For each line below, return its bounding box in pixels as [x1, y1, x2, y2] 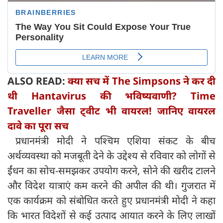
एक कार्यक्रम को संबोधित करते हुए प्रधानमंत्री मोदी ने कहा [7, 194, 216, 208]
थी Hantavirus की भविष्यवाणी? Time [7, 89, 216, 103]
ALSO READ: [7, 74, 68, 88]
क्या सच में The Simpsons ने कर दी [68, 74, 216, 88]
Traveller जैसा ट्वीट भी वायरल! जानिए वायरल [7, 104, 216, 118]
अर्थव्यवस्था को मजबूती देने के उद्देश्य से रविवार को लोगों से [7, 149, 216, 163]
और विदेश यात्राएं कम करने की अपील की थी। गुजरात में [7, 179, 216, 193]
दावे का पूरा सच [7, 119, 69, 133]
